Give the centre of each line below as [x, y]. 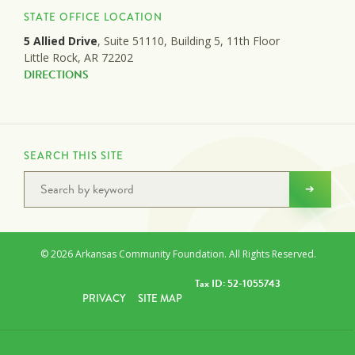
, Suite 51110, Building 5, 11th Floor [189, 40]
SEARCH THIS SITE [74, 155]
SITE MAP [160, 298]
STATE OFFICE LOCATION [93, 17]
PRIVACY [104, 298]
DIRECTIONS [56, 74]
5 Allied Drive [61, 40]
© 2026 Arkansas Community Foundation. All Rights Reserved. [179, 254]
